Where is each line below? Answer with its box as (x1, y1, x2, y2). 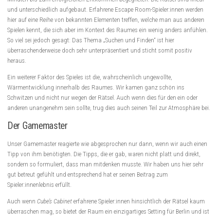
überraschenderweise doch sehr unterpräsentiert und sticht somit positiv (7, 47, 192, 54)
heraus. (7, 57, 26, 65)
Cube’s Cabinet (37, 197, 72, 205)
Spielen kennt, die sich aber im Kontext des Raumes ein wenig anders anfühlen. (7, 26, 208, 34)
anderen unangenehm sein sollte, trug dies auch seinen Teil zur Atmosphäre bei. (7, 104, 210, 112)
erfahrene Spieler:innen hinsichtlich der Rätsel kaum (72, 197, 205, 205)
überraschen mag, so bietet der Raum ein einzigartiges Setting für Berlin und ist (7, 207, 209, 215)
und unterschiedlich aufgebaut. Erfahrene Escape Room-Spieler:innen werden (7, 6, 203, 14)
